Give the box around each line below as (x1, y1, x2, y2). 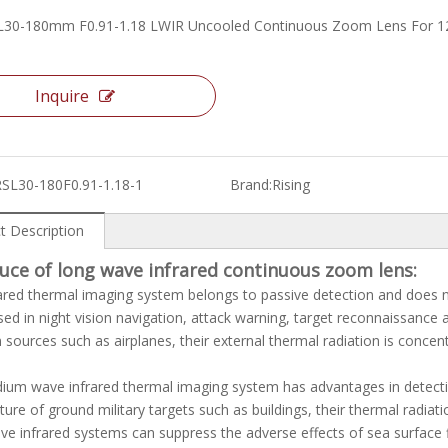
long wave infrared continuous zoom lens (57, 258, 413, 282)
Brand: (229, 175, 272, 194)
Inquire (35, 85, 89, 107)
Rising (271, 175, 310, 194)
